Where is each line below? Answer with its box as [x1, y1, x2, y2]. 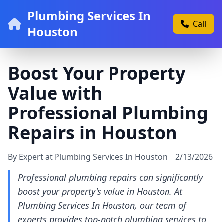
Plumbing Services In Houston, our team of [18, 199, 186, 211]
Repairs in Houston [8, 120, 177, 145]
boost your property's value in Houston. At [18, 185, 182, 197]
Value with [8, 81, 103, 105]
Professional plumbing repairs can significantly [18, 171, 203, 183]
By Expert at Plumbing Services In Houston [8, 151, 167, 162]
